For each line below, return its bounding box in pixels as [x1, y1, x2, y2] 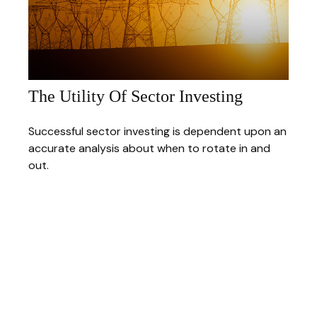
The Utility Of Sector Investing [28, 87, 243, 106]
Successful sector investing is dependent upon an [28, 124, 287, 139]
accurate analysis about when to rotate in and [28, 141, 270, 156]
